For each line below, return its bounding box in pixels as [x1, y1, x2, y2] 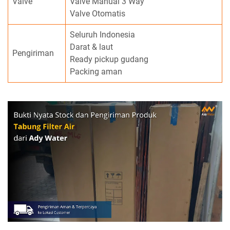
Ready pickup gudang [70, 54, 148, 64]
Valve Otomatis [70, 8, 125, 18]
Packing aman [70, 66, 122, 76]
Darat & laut [70, 42, 113, 52]
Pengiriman [12, 48, 54, 58]
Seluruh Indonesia [70, 29, 135, 40]
